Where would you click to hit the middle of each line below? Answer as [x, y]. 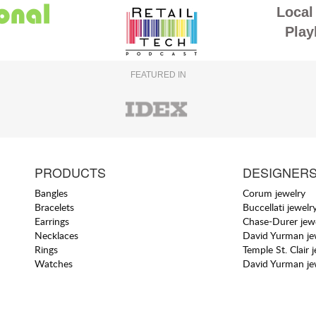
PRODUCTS [71, 172]
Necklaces [57, 235]
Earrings [52, 221]
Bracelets [55, 207]
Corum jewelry [274, 193]
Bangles [51, 193]
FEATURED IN [158, 75]
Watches [54, 263]
